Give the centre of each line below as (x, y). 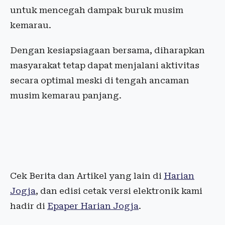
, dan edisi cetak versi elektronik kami (119, 191)
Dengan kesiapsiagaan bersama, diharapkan (107, 50)
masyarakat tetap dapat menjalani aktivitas (105, 65)
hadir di (29, 206)
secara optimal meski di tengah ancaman (100, 80)
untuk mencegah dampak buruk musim (97, 10)
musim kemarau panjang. (66, 95)
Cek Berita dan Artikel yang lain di (87, 176)
